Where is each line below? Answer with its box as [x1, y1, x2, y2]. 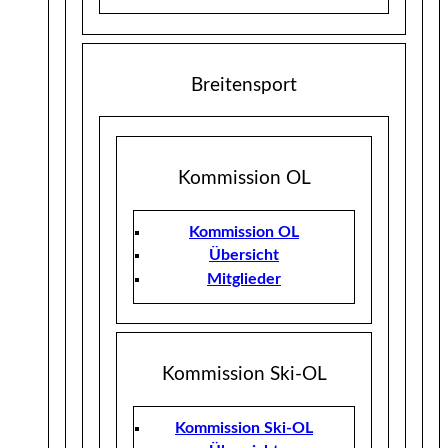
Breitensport [191, 75, 297, 95]
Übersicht [209, 247, 279, 264]
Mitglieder [207, 270, 281, 287]
